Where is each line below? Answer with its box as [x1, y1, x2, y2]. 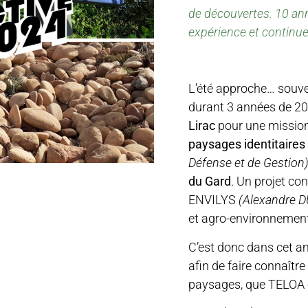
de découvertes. [188, 5, 272, 21]
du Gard [188, 174, 231, 189]
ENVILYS [188, 192, 239, 208]
